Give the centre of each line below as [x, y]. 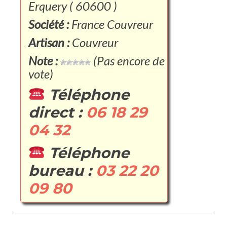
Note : [43, 61]
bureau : [62, 171]
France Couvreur [111, 24]
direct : [57, 112]
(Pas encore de [128, 61]
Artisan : [49, 42]
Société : [49, 24]
